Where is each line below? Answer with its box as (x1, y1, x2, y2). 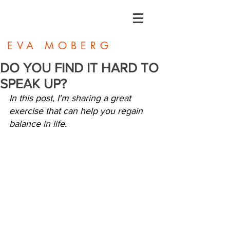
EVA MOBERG (7, 39, 112, 52)
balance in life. (9, 119, 67, 129)
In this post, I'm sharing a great (9, 93, 133, 103)
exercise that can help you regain (9, 106, 145, 116)
